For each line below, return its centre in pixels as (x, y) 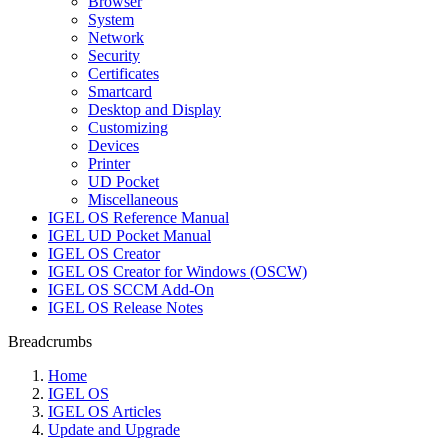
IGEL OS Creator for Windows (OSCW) (177, 271)
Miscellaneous (133, 199)
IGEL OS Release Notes (125, 307)
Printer (109, 163)
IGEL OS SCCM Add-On (131, 289)
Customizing (128, 127)
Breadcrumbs (50, 341)
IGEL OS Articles (104, 411)
